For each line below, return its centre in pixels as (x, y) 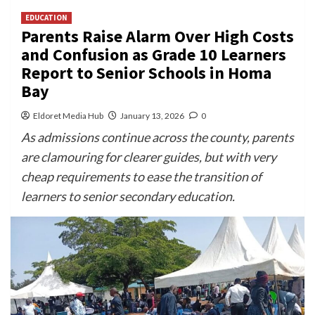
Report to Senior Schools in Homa (146, 72)
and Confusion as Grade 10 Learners (154, 54)
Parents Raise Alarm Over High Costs (157, 36)
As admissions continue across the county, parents (157, 137)
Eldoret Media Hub (68, 115)
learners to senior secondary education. (128, 196)
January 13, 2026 (152, 115)
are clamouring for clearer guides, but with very (149, 156)
